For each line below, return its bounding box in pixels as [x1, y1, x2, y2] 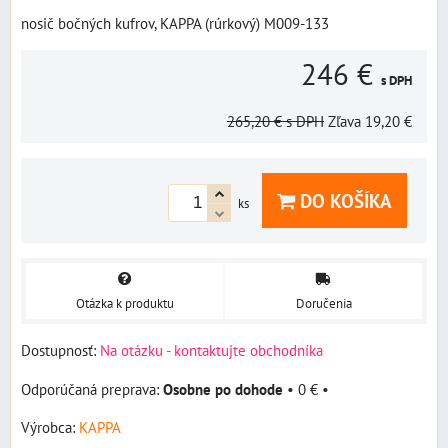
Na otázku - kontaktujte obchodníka [100, 339, 323, 360]
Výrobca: [21, 416, 79, 437]
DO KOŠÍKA [295, 188, 392, 213]
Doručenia [295, 294, 352, 312]
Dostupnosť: [21, 339, 100, 360]
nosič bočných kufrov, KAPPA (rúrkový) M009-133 [21, 13, 329, 33]
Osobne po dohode [163, 378, 283, 399]
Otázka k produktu [75, 294, 174, 312]
